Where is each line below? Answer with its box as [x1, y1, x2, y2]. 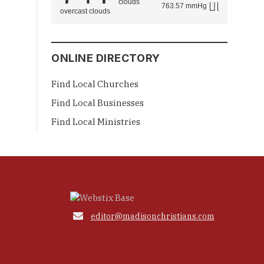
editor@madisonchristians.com [90, 210, 214, 222]
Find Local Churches [51, 78, 138, 90]
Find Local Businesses [51, 97, 144, 108]
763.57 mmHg [161, 1, 207, 10]
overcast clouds [60, 6, 110, 15]
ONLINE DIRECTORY [51, 51, 160, 64]
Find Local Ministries [51, 115, 140, 127]
